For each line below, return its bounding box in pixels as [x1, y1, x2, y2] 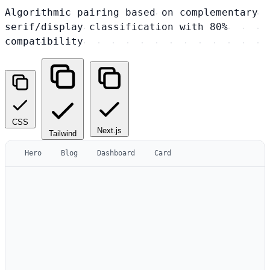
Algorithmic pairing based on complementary [5, 6, 258, 18]
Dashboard [97, 148, 135, 157]
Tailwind [49, 128, 77, 138]
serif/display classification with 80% [5, 20, 228, 33]
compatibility [5, 35, 83, 47]
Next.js [97, 125, 122, 135]
